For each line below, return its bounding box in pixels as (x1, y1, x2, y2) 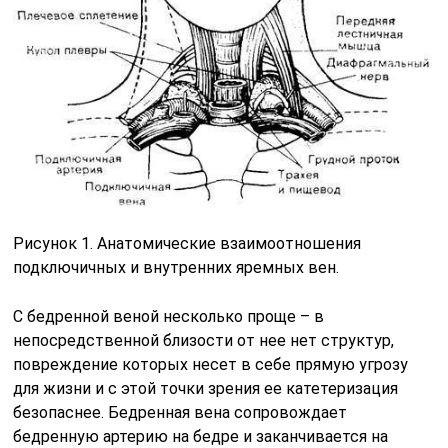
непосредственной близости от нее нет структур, (13, 330, 395, 350)
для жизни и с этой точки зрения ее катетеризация (13, 378, 399, 398)
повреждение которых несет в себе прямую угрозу (13, 354, 409, 374)
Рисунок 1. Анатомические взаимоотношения (13, 233, 362, 253)
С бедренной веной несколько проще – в (13, 306, 325, 326)
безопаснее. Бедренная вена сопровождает (13, 402, 348, 422)
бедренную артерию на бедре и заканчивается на (13, 426, 389, 446)
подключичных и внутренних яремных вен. (13, 257, 340, 277)
